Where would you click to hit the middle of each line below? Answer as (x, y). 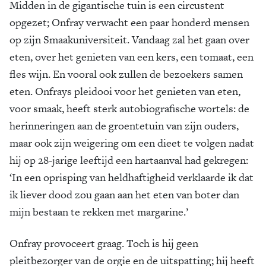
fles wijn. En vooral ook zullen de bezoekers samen (126, 74)
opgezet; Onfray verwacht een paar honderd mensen (129, 22)
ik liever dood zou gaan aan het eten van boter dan (124, 194)
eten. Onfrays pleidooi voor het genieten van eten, (125, 91)
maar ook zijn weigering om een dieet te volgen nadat (132, 143)
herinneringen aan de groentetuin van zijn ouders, (124, 126)
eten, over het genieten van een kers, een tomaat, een (132, 57)
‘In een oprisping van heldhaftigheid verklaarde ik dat (132, 177)
